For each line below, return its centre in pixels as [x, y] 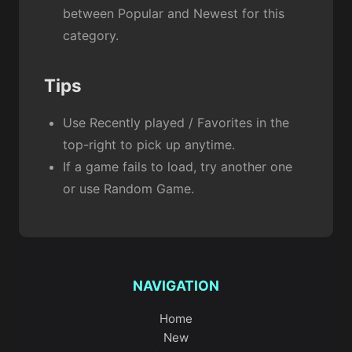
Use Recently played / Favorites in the [176, 123]
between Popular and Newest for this [174, 14]
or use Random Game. [128, 189]
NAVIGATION [176, 286]
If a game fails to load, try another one [178, 167]
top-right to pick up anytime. [149, 145]
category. [91, 36]
